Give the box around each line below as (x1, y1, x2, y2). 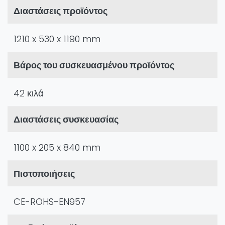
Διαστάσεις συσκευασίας (14, 113, 119, 126)
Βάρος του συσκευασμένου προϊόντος (14, 59, 174, 72)
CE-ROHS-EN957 (14, 195, 85, 208)
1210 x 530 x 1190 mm (14, 33, 100, 46)
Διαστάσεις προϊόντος (14, 5, 107, 18)
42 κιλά (14, 87, 43, 100)
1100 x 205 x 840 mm (14, 141, 100, 154)
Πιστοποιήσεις (14, 167, 75, 180)
